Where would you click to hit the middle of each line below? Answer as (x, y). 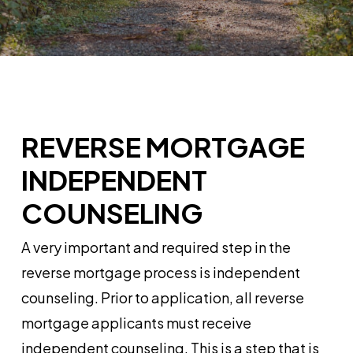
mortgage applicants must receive (136, 323)
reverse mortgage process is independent (160, 272)
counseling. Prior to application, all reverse (162, 297)
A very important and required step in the (156, 247)
